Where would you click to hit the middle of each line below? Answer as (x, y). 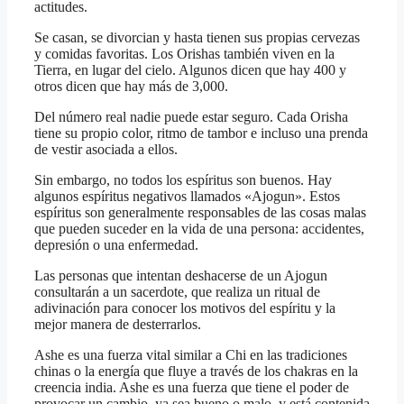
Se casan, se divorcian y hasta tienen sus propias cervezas (197, 37)
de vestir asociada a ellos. (106, 149)
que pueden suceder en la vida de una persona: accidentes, (199, 228)
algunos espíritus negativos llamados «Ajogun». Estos (187, 196)
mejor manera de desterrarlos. (118, 324)
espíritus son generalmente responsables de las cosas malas (200, 212)
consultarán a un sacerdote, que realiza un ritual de (177, 291)
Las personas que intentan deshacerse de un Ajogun (181, 275)
